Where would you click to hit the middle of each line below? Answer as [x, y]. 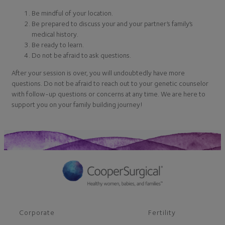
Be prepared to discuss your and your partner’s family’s [112, 23]
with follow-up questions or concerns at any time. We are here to [108, 94]
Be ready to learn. [58, 44]
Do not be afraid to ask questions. [81, 55]
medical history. [55, 34]
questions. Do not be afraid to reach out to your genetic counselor [110, 83]
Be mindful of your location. [72, 13]
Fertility [162, 212]
